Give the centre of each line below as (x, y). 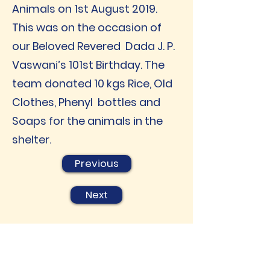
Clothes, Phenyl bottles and (86, 102)
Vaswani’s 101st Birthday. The (88, 65)
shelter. (32, 140)
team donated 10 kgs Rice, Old (92, 84)
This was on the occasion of (87, 28)
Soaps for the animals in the (87, 121)
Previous (97, 164)
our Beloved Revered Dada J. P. (93, 46)
